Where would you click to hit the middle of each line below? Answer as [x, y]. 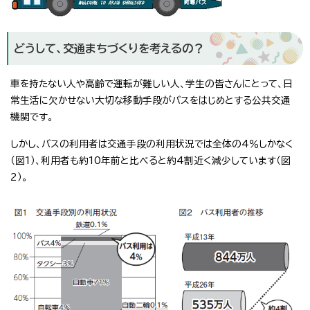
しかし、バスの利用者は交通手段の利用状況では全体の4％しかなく [152, 144]
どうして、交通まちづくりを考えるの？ [109, 48]
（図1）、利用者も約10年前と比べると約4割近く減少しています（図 [151, 160]
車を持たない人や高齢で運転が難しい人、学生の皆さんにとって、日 [152, 83]
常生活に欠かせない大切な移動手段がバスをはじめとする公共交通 [151, 100]
